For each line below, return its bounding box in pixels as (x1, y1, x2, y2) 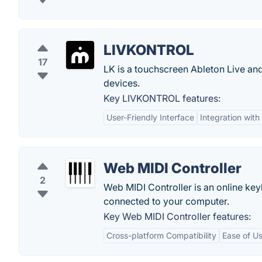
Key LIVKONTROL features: (104, 92, 220, 104)
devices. (104, 77, 140, 89)
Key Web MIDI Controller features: (104, 211, 251, 222)
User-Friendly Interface (106, 112, 194, 122)
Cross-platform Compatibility (106, 230, 216, 240)
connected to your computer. (104, 195, 229, 207)
